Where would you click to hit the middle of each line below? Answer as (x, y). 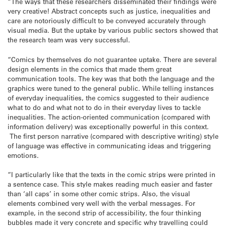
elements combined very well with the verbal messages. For (101, 203)
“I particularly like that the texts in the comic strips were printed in (111, 174)
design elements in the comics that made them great (90, 69)
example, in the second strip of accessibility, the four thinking (104, 212)
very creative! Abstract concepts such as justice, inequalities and (109, 11)
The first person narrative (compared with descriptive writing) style (113, 136)
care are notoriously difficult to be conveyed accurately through (107, 21)
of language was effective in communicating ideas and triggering (109, 145)
